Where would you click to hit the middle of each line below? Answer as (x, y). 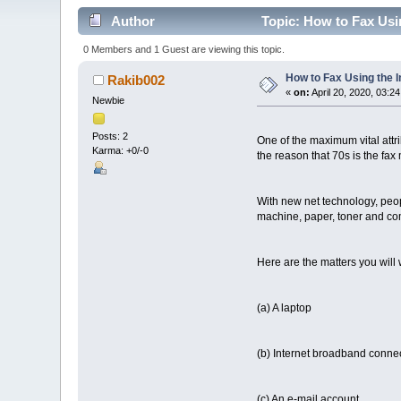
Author (132, 21)
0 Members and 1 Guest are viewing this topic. (183, 49)
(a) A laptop (284, 307)
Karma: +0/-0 (121, 151)
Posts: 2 (111, 137)
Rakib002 (136, 80)
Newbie (109, 100)
